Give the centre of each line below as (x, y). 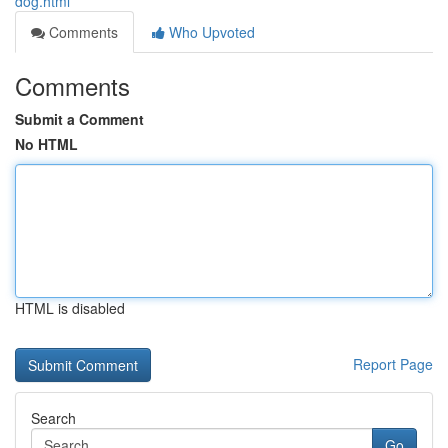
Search (53, 418)
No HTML (46, 144)
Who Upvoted (210, 32)
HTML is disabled (70, 308)
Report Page (393, 364)
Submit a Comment (79, 119)
